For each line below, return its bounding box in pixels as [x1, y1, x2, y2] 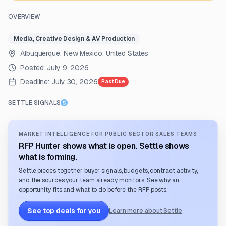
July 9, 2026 [47, 63, 89, 72]
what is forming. [19, 152, 77, 162]
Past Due [101, 78, 126, 85]
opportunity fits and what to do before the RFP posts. [19, 186, 167, 194]
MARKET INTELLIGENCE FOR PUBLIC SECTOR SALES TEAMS [19, 131, 197, 137]
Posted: [20, 63, 47, 72]
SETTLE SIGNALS [8, 99, 61, 107]
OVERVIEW [8, 13, 41, 21]
